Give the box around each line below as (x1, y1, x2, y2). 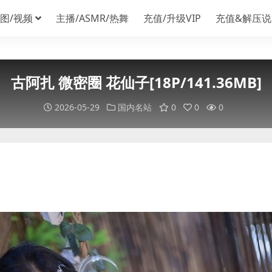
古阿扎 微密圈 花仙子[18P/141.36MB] (10, 72, 262, 92)
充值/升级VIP (143, 11, 201, 25)
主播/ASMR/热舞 (55, 11, 129, 25)
